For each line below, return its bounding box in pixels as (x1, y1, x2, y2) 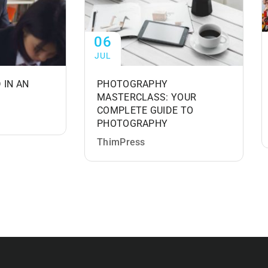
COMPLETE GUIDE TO (97, 105, 194, 116)
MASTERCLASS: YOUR (97, 92, 197, 103)
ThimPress (97, 136, 145, 148)
